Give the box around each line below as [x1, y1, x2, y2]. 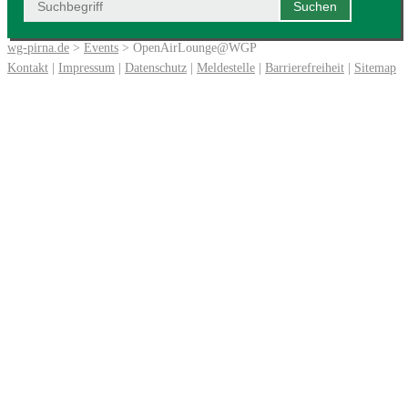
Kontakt [7, 60, 48, 75]
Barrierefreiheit [265, 60, 344, 75]
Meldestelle [197, 60, 255, 75]
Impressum [58, 60, 115, 75]
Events [84, 40, 118, 55]
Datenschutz [125, 60, 187, 75]
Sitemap [354, 60, 396, 75]
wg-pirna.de [7, 40, 69, 55]
